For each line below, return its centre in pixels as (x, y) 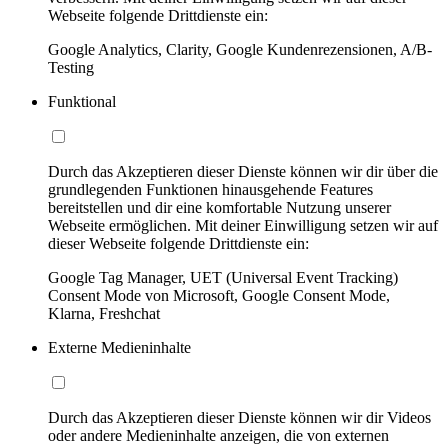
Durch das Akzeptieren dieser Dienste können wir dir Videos (239, 418)
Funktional (82, 102)
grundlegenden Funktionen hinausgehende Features (210, 190)
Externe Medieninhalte (119, 348)
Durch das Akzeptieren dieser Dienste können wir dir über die (243, 172)
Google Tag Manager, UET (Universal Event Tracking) (223, 278)
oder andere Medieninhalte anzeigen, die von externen (218, 436)
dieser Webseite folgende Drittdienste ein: (178, 244)
